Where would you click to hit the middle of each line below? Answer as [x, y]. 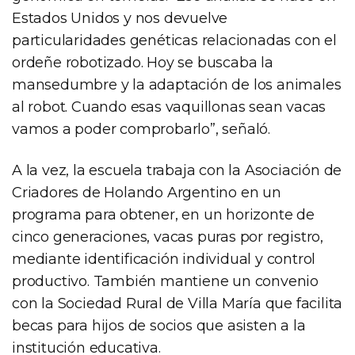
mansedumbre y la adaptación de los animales [177, 85]
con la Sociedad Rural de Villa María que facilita [177, 304]
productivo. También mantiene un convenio [165, 282]
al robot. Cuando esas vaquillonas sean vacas [169, 107]
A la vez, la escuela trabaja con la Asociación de [177, 171]
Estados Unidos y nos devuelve [120, 19]
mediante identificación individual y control [164, 260]
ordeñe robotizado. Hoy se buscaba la [143, 63]
